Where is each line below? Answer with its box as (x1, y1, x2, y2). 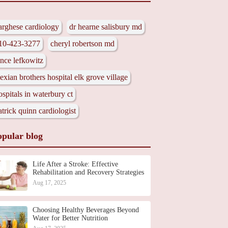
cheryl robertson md (50, 39, 115, 48)
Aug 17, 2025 (33, 179, 66, 186)
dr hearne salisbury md (69, 22, 142, 31)
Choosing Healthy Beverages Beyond (33, 206, 139, 214)
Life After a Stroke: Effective (33, 160, 118, 168)
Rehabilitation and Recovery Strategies (33, 168, 144, 176)
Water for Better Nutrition (33, 214, 108, 222)
